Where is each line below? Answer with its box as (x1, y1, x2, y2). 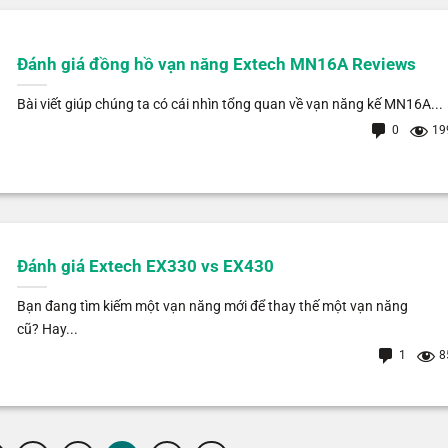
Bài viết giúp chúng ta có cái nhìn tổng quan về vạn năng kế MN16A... (16, 96, 443, 114)
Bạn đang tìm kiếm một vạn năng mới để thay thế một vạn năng (16, 298, 408, 316)
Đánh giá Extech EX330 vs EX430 (16, 257, 274, 277)
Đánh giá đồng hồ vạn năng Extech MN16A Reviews (16, 55, 416, 75)
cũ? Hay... (16, 321, 78, 339)
